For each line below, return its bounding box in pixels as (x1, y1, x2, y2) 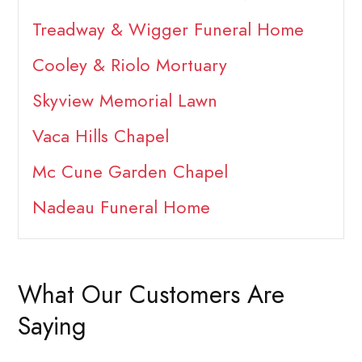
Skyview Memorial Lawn (32, 88, 217, 114)
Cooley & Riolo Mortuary (32, 53, 227, 78)
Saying (18, 309, 86, 343)
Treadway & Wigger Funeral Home (32, 17, 304, 43)
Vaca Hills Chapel (32, 124, 169, 149)
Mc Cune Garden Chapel (32, 159, 228, 185)
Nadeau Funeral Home (32, 195, 210, 221)
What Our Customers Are (18, 277, 284, 312)
